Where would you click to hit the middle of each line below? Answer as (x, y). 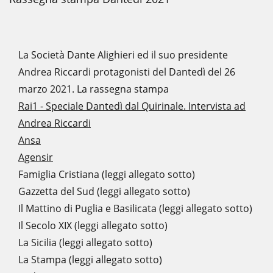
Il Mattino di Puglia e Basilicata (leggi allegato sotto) (135, 208)
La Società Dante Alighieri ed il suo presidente (123, 55)
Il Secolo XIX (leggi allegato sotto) (93, 225)
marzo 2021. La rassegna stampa (94, 89)
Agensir (36, 157)
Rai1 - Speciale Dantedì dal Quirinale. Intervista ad (132, 106)
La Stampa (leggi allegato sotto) (90, 260)
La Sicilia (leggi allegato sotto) (85, 243)
